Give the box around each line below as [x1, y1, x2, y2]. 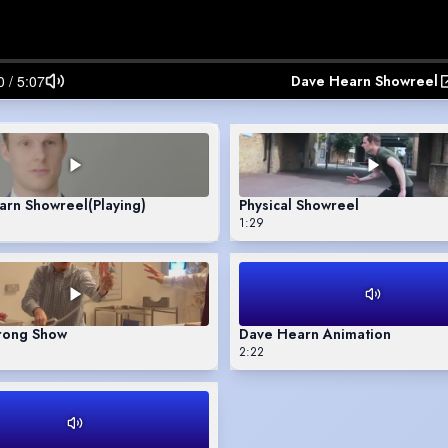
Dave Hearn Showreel [291, 70, 438, 91]
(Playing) [88, 194, 146, 215]
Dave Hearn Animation [239, 323, 391, 344]
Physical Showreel [239, 194, 359, 215]
